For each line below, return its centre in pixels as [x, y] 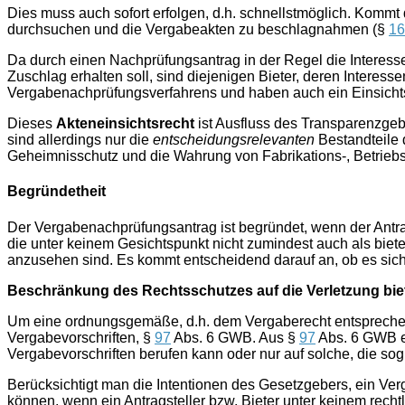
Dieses [32, 123]
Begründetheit [57, 192]
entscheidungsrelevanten [234, 140]
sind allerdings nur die [80, 140]
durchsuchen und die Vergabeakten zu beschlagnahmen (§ [198, 29]
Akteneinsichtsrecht [125, 123]
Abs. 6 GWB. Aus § [235, 337]
